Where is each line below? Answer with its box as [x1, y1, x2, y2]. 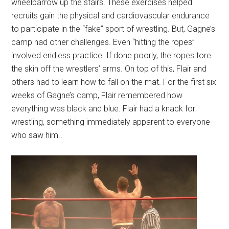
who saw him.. [11, 130, 63, 141]
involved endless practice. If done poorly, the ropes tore [11, 51, 212, 61]
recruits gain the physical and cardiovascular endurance [11, 11, 210, 21]
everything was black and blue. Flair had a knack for [11, 104, 196, 114]
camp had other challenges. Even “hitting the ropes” [11, 37, 195, 48]
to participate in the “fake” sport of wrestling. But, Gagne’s [11, 24, 216, 34]
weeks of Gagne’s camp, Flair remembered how [11, 90, 183, 101]
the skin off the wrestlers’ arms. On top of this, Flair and [11, 64, 207, 74]
